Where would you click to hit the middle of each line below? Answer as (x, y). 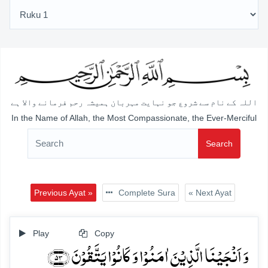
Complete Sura (145, 192)
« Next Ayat (210, 192)
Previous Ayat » (63, 192)
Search (219, 143)
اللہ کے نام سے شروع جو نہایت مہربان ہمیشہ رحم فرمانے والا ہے (134, 103)
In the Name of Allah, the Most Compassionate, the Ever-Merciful (134, 118)
